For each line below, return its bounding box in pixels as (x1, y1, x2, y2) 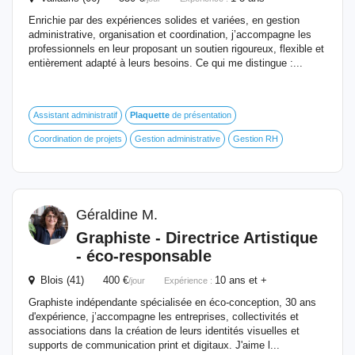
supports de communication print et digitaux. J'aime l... (29, 339, 280, 351)
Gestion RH (233, 134, 278, 143)
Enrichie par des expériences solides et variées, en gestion (29, 14, 300, 26)
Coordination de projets (33, 134, 122, 143)
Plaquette (130, 110, 170, 120)
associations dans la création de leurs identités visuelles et (29, 325, 300, 337)
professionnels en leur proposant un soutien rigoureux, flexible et (29, 43, 324, 55)
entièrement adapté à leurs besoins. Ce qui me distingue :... (29, 57, 303, 69)
